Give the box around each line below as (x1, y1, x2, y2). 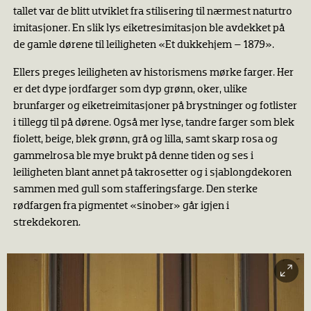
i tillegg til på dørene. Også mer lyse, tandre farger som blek (12, 117, 294, 129)
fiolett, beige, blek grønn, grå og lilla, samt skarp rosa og (12, 134, 278, 146)
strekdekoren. (12, 217, 83, 229)
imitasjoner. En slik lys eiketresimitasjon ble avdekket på (12, 23, 285, 35)
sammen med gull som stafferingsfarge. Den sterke (12, 184, 258, 196)
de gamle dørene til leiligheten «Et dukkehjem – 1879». (12, 40, 274, 51)
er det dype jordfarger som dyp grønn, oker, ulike (12, 84, 247, 96)
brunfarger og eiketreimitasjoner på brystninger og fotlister (12, 101, 297, 112)
